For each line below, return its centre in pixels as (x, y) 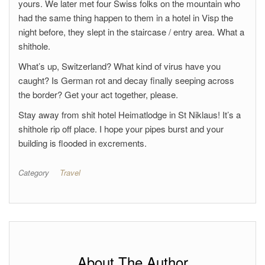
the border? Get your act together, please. (98, 94)
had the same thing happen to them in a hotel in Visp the (126, 17)
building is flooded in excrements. (83, 143)
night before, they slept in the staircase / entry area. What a (131, 32)
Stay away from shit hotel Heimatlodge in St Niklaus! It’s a (130, 114)
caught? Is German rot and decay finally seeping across (126, 80)
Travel (70, 172)
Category (34, 172)
